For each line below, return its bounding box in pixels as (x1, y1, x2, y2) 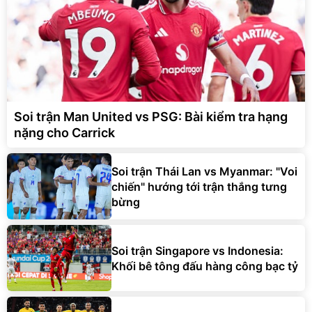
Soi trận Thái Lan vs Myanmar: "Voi (111, 164, 297, 178)
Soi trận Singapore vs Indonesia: (111, 243, 283, 258)
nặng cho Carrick (14, 125, 115, 141)
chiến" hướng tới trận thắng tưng (111, 179, 287, 194)
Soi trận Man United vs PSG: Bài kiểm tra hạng (14, 109, 288, 125)
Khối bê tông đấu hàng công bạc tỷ (111, 258, 298, 273)
